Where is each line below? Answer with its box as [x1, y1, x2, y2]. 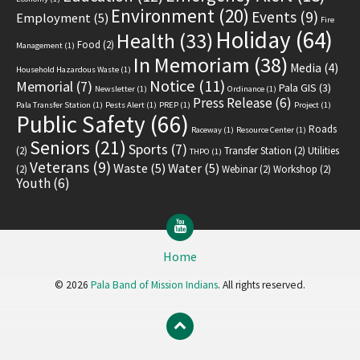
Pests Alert [105, 100, 145, 111]
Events [252, 7, 297, 27]
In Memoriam [133, 51, 250, 79]
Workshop [273, 162, 317, 177]
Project [294, 100, 319, 111]
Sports [129, 140, 168, 159]
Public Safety [16, 109, 145, 140]
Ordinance [227, 84, 264, 95]
